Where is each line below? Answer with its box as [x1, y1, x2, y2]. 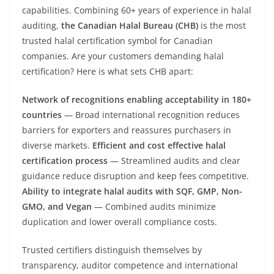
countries [22, 109, 62, 120]
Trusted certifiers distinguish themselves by [22, 244, 202, 256]
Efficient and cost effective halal [92, 139, 226, 151]
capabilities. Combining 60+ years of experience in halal [22, 4, 251, 16]
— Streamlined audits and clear [108, 155, 240, 166]
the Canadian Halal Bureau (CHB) [61, 20, 198, 31]
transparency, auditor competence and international [22, 259, 238, 271]
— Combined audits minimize [92, 201, 216, 212]
